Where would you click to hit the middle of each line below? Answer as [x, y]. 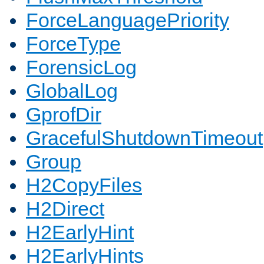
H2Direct [65, 209]
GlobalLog [72, 91]
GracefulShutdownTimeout [144, 138]
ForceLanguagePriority [128, 20]
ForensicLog [81, 67]
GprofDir [64, 115]
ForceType [73, 44]
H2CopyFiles [84, 185]
